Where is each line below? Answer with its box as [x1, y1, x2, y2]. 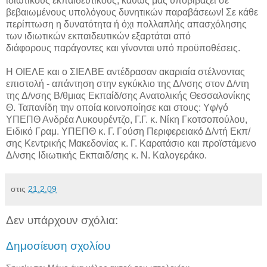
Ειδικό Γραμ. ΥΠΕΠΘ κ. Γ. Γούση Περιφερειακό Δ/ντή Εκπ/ [6, 126, 250, 136]
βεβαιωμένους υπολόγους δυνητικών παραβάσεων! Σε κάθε [6, 7, 258, 17]
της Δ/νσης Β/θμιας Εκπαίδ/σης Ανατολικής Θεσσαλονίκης [6, 90, 250, 101]
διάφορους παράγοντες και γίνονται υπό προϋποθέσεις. [6, 42, 240, 53]
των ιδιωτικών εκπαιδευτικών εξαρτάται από [6, 30, 191, 41]
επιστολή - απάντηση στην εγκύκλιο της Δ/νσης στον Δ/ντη [6, 78, 249, 89]
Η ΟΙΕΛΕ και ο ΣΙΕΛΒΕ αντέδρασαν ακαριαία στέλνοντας [6, 66, 245, 77]
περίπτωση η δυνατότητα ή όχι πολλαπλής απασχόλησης [6, 18, 247, 29]
